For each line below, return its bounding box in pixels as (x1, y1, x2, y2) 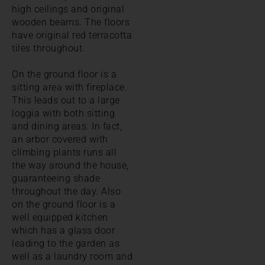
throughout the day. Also (12, 185, 121, 197)
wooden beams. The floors (12, 16, 130, 28)
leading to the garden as (12, 237, 119, 249)
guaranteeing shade (12, 172, 100, 184)
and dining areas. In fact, (12, 120, 122, 132)
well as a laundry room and (12, 250, 132, 262)
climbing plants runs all (12, 146, 117, 158)
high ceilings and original (12, 3, 124, 15)
